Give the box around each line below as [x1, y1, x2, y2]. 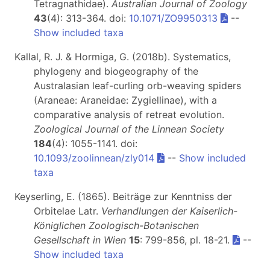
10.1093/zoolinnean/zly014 [34, 152, 154, 165]
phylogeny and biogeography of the [34, 65, 198, 78]
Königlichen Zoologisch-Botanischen [34, 219, 199, 232]
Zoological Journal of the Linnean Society [34, 123, 224, 136]
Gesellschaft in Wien [34, 234, 126, 246]
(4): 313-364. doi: [47, 12, 129, 25]
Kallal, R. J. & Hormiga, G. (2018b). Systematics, [14, 51, 231, 63]
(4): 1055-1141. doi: [52, 137, 137, 150]
